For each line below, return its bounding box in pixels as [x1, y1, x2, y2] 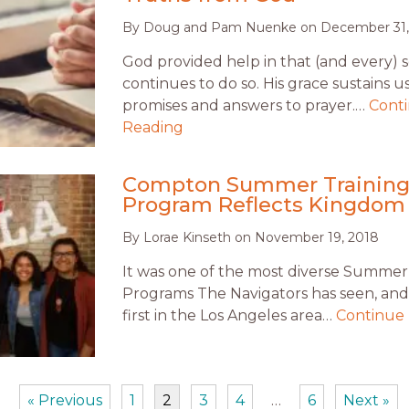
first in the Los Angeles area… [122, 307, 336, 325]
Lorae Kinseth [143, 229, 231, 246]
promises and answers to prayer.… [122, 97, 369, 115]
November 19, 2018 [255, 229, 379, 246]
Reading [122, 119, 184, 137]
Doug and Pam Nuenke [143, 19, 297, 37]
